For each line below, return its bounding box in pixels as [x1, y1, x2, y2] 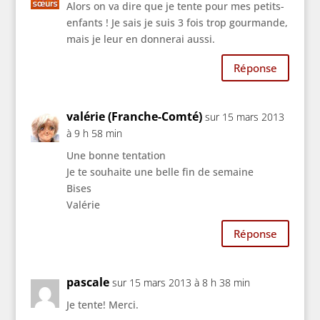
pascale [66, 274, 109, 291]
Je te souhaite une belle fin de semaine [66, 165, 254, 179]
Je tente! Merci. [66, 298, 139, 312]
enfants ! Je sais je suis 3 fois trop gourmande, [66, 16, 288, 30]
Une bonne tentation [66, 149, 166, 163]
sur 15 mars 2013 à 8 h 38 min [111, 276, 250, 290]
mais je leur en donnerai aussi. [66, 32, 215, 46]
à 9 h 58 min [66, 126, 122, 141]
